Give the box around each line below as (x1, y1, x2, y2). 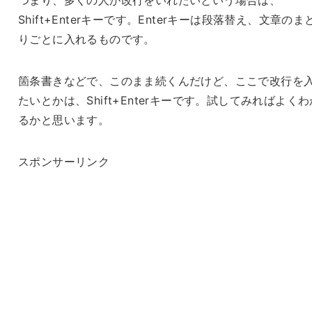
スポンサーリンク (17, 154, 110, 169)
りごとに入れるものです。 (17, 31, 155, 46)
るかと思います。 (17, 112, 110, 127)
